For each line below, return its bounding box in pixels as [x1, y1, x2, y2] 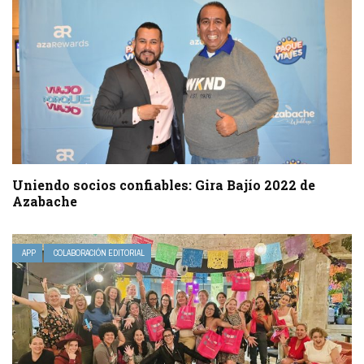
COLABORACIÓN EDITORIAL [54, 247, 145, 258]
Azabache [12, 192, 77, 210]
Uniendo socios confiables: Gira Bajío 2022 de [12, 175, 315, 193]
